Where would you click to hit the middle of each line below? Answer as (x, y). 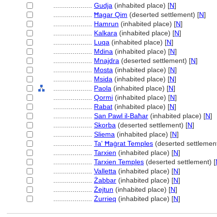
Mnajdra (107, 61)
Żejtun (104, 189)
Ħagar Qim (111, 15)
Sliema (104, 134)
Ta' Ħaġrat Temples (124, 143)
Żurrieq (105, 199)
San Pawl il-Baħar (121, 116)
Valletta (105, 171)
